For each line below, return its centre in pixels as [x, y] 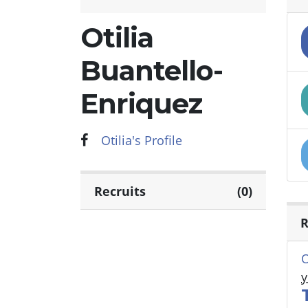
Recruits [120, 191]
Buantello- [152, 71]
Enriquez [141, 104]
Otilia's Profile [142, 141]
